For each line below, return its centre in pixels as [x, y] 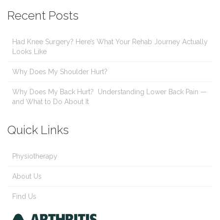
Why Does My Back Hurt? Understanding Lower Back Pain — [110, 92]
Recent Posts [43, 16]
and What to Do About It [51, 102]
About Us [27, 177]
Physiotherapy [35, 156]
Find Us [24, 197]
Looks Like [29, 52]
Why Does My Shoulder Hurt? [60, 72]
